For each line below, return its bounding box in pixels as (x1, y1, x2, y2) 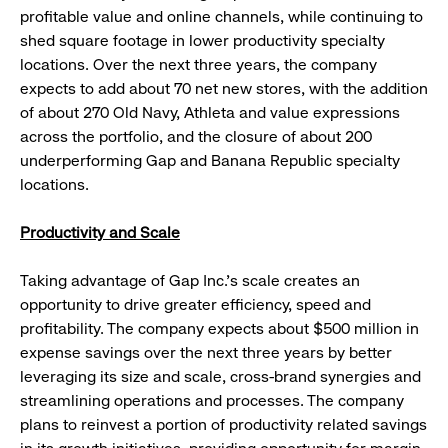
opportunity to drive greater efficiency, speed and (20, 295, 371, 315)
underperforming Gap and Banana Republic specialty (20, 151, 400, 171)
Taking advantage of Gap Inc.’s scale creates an (20, 271, 360, 291)
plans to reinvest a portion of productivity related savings (20, 415, 427, 435)
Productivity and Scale (20, 223, 180, 243)
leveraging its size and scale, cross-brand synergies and (20, 367, 421, 387)
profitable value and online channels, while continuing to (20, 7, 423, 27)
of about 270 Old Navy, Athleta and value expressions (20, 103, 400, 123)
